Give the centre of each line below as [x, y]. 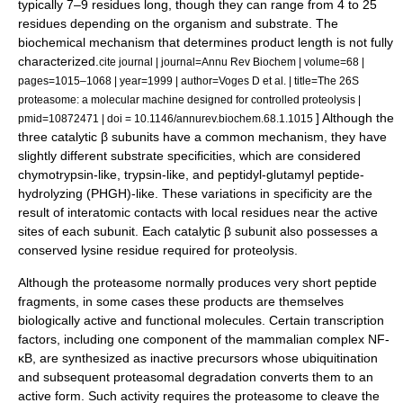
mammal [271, 339]
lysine [97, 250]
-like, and [190, 175]
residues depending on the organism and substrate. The [178, 23]
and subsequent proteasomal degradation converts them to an [196, 377]
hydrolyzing [50, 193]
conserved [49, 250]
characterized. [58, 61]
